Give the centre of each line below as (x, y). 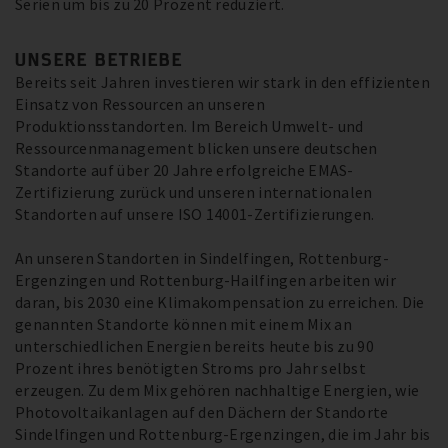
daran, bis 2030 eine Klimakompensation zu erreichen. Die (220, 302)
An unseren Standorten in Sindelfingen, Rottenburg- (202, 258)
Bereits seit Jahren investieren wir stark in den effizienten (222, 82)
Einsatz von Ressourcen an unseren (140, 104)
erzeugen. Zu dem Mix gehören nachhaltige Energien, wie (217, 390)
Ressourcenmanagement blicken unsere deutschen (196, 148)
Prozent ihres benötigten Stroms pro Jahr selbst (191, 368)
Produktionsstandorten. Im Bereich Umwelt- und (189, 126)
